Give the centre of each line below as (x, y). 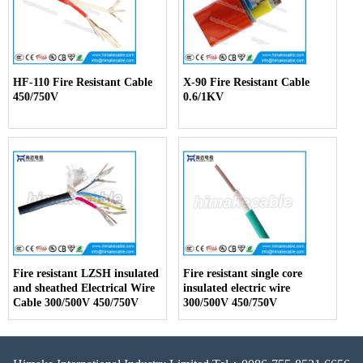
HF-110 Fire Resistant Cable (83, 82)
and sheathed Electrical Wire (84, 288)
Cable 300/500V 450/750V (76, 302)
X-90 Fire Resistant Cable (247, 82)
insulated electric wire (237, 288)
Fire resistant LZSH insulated (86, 273)
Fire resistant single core (243, 273)
